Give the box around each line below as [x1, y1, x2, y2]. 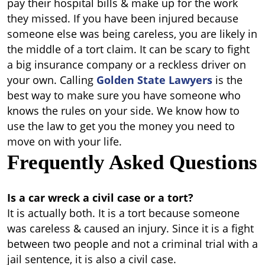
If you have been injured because [73, 11, 238, 25]
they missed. [7, 11, 70, 25]
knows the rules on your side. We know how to [7, 104, 240, 118]
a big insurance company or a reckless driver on [7, 57, 246, 72]
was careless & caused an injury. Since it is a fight [7, 221, 254, 235]
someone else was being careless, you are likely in [7, 27, 257, 41]
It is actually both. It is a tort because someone [7, 206, 240, 220]
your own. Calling [7, 73, 96, 87]
